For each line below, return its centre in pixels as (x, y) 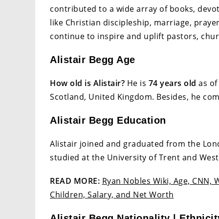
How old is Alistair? (87, 83)
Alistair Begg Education (108, 120)
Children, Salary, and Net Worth (112, 195)
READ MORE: (76, 181)
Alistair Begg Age (93, 60)
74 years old (172, 83)
